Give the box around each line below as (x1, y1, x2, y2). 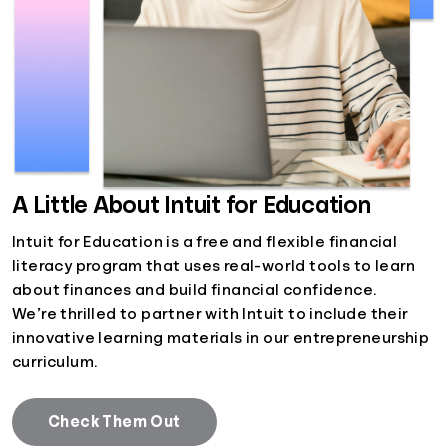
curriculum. (12, 353, 98, 370)
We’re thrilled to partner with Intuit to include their (12, 305, 409, 322)
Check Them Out (48, 413, 181, 430)
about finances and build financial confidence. (12, 281, 377, 298)
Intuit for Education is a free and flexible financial (12, 233, 398, 250)
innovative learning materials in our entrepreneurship (12, 329, 430, 346)
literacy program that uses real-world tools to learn (12, 257, 416, 274)
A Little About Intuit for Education (12, 192, 371, 217)
